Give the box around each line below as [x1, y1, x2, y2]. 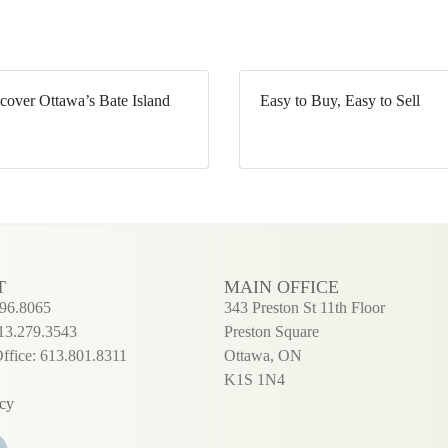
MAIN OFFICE [224, 276, 339, 297]
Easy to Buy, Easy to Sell [260, 91, 420, 109]
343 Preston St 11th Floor [224, 298, 385, 316]
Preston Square [224, 322, 319, 340]
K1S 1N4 [224, 370, 285, 388]
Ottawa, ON [224, 346, 302, 364]
